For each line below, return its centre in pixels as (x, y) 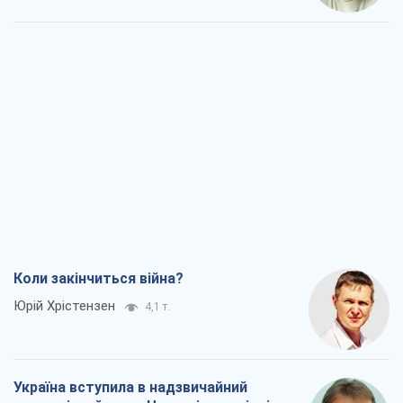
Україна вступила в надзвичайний (130, 388)
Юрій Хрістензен (64, 306)
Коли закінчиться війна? (99, 279)
